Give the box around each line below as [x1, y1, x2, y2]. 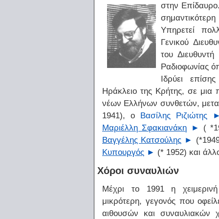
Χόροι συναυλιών [97, 165, 179, 176]
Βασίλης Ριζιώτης [140, 110, 207, 120]
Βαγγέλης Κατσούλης [102, 134, 182, 145]
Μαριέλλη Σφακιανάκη [102, 122, 187, 132]
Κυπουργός [102, 147, 144, 157]
